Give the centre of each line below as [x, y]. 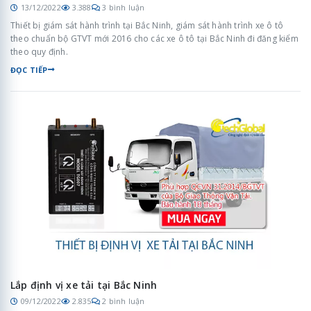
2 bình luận [124, 301]
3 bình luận [124, 8]
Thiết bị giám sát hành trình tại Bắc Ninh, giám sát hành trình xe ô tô [147, 25]
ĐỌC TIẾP [29, 69]
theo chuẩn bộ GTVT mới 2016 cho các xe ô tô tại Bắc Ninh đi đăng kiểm [154, 38]
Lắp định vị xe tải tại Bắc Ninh [84, 285]
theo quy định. [39, 51]
